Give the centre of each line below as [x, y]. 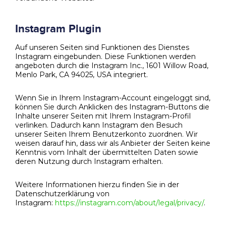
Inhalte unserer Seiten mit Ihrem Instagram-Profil [103, 116]
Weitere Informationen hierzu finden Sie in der [97, 185]
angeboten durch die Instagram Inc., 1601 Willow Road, [112, 66]
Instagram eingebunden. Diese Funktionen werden [105, 57]
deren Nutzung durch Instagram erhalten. [89, 162]
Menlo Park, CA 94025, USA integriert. [81, 75]
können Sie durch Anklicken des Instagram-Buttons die [112, 107]
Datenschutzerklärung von [62, 194]
